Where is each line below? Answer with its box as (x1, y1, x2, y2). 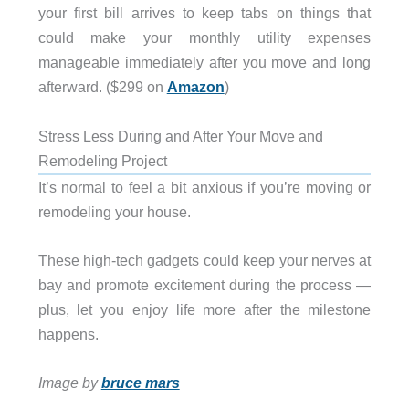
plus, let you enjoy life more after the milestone (37, 300, 372, 318)
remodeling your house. (37, 203, 191, 220)
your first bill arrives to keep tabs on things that (37, 5, 372, 22)
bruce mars (100, 374, 180, 392)
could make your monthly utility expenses (37, 29, 372, 47)
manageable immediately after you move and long (37, 54, 372, 71)
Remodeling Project (37, 152, 167, 169)
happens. (37, 325, 99, 342)
